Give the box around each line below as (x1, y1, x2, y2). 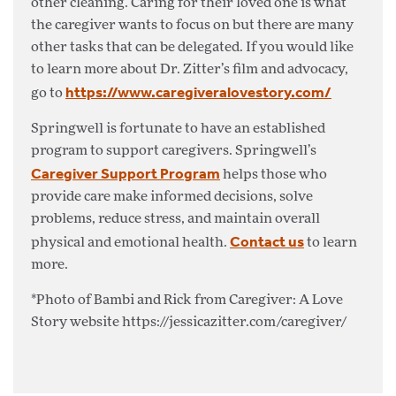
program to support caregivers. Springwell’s (31, 144, 316, 158)
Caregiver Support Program (31, 164, 220, 183)
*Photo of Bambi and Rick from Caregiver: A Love (31, 293, 343, 308)
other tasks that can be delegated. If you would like (31, 41, 354, 55)
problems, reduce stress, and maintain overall (31, 212, 320, 226)
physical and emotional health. (31, 236, 230, 250)
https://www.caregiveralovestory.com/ (65, 82, 331, 102)
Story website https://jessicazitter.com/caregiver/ (31, 316, 346, 330)
